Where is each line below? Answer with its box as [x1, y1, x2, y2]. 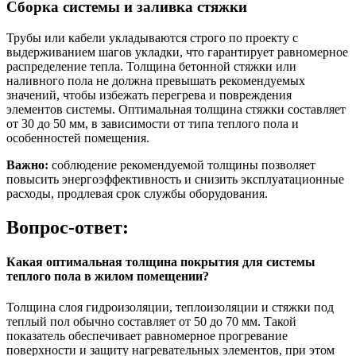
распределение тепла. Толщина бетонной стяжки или [6, 59, 296, 73]
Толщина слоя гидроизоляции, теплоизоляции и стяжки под [6, 300, 334, 315]
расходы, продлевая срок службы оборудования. [6, 186, 268, 200]
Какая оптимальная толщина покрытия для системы [6, 255, 315, 269]
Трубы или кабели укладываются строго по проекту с [6, 30, 298, 44]
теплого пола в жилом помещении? [6, 269, 209, 284]
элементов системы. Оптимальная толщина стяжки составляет [6, 102, 346, 116]
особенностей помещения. [6, 130, 149, 145]
